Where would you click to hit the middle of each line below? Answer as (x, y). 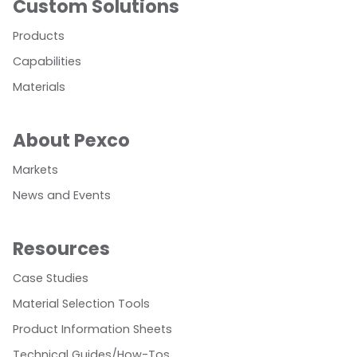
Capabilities (47, 62)
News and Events (62, 196)
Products (39, 36)
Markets (35, 170)
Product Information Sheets (92, 330)
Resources (61, 249)
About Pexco (71, 141)
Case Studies (51, 279)
